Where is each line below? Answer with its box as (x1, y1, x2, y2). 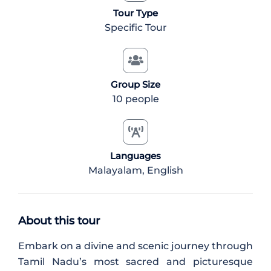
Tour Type (113, 7, 158, 19)
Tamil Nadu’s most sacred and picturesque (18, 256, 253, 267)
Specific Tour (104, 22, 167, 33)
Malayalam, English (88, 165, 183, 176)
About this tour (18, 214, 100, 227)
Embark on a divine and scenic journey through (18, 240, 253, 252)
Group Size (111, 79, 160, 90)
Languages (110, 150, 161, 162)
